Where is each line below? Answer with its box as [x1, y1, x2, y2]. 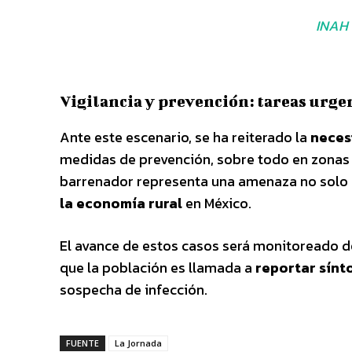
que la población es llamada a [60, 256, 255, 278]
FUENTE [66, 336, 99, 349]
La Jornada [115, 336, 162, 349]
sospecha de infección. [60, 278, 207, 300]
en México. [182, 192, 251, 214]
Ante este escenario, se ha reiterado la [60, 126, 310, 148]
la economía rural [60, 192, 182, 214]
